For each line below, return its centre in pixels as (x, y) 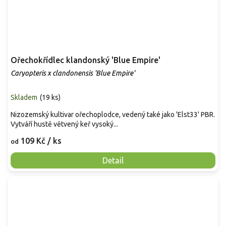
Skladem (24, 97)
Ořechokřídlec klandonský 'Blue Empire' (86, 60)
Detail (113, 160)
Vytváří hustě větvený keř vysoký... (64, 124)
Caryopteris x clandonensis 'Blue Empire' (73, 73)
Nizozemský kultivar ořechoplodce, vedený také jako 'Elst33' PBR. (113, 114)
